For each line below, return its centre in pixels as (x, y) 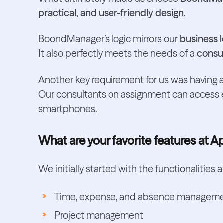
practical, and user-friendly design (111, 13)
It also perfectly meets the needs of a (117, 54)
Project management (99, 215)
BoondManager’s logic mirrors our (109, 39)
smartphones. (67, 109)
